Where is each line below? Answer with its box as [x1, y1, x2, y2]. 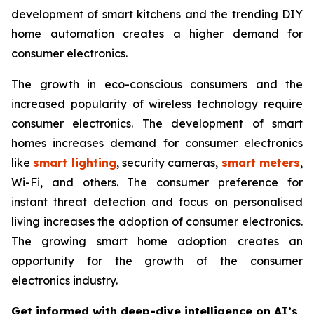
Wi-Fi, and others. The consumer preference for [11, 175, 303, 190]
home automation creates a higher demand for [11, 27, 303, 41]
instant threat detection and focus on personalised [11, 195, 303, 210]
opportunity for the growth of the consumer [11, 254, 303, 268]
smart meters [221, 156, 301, 170]
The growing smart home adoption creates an [11, 234, 303, 249]
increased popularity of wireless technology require [11, 97, 303, 111]
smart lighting [33, 156, 116, 170]
